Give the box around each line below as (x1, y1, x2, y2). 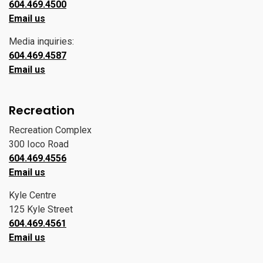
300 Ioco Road (9, 139, 69, 150)
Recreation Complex (9, 124, 92, 136)
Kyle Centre (9, 190, 56, 201)
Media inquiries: (9, 36, 74, 47)
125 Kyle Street (9, 204, 73, 215)
